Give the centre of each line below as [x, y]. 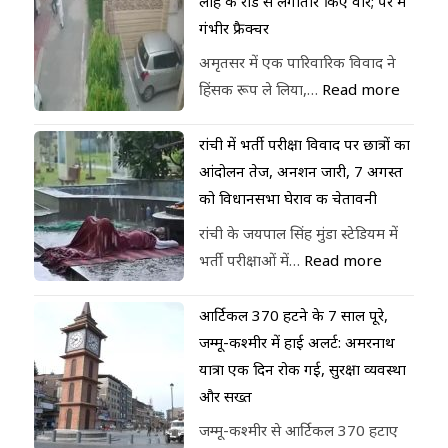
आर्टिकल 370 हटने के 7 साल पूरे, [294, 314]
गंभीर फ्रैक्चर [234, 27]
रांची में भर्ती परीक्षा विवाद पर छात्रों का [305, 144]
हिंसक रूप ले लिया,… [261, 89]
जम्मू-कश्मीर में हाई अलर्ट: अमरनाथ [297, 341]
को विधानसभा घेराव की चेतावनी [288, 198]
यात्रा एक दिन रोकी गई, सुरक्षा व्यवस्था [303, 368]
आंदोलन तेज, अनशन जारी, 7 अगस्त [301, 171]
